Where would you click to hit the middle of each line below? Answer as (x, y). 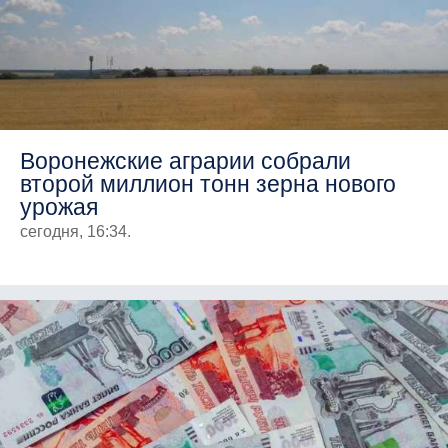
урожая (59, 206)
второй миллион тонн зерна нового (208, 183)
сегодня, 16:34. (75, 231)
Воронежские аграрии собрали (185, 160)
